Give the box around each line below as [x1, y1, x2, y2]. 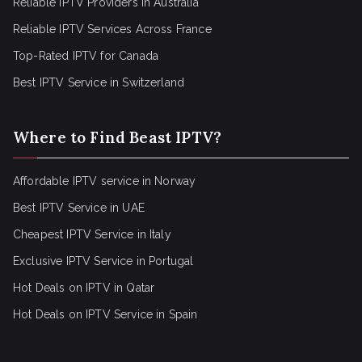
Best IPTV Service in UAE [13, 201, 145, 214]
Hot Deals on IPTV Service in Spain [13, 308, 198, 321]
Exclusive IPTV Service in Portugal [13, 255, 194, 267]
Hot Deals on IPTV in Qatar [13, 281, 155, 294]
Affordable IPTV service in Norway [13, 175, 196, 187]
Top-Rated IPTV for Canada [13, 49, 158, 62]
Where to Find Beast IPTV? [13, 128, 221, 147]
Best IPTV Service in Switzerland [13, 76, 185, 89]
